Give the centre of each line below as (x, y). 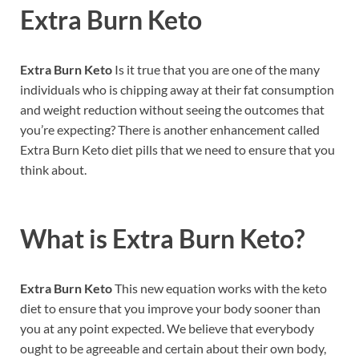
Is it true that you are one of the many (216, 70)
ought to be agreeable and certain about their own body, (173, 348)
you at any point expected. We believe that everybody (167, 328)
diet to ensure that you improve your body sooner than (170, 308)
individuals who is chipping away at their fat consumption (177, 90)
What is (66, 238)
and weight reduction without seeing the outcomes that (172, 110)
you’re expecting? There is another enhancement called (170, 130)
